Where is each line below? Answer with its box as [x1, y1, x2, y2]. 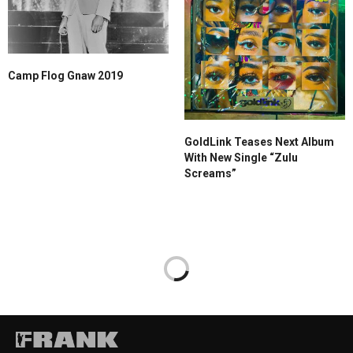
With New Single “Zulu [184, 151, 298, 165]
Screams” [184, 167, 236, 180]
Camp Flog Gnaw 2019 [8, 69, 123, 83]
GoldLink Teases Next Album [184, 136, 334, 149]
